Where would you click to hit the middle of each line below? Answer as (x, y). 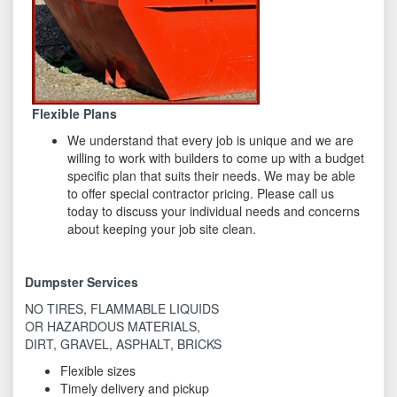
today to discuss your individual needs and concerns (214, 211)
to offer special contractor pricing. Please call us (201, 194)
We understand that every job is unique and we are (211, 140)
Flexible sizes (98, 371)
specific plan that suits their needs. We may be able (212, 176)
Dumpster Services (82, 282)
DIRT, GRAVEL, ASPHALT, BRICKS (124, 344)
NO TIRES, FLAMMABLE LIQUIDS (122, 309)
